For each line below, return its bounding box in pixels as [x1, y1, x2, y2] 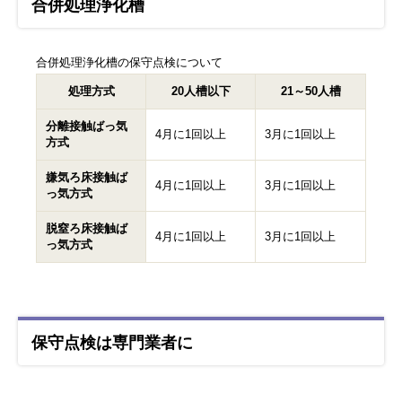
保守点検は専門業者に [31, 333, 193, 352]
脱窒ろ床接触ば [46, 221, 128, 235]
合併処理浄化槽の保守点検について [36, 56, 223, 69]
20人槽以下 [170, 83, 231, 98]
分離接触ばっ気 [46, 118, 128, 133]
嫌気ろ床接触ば [46, 170, 128, 184]
